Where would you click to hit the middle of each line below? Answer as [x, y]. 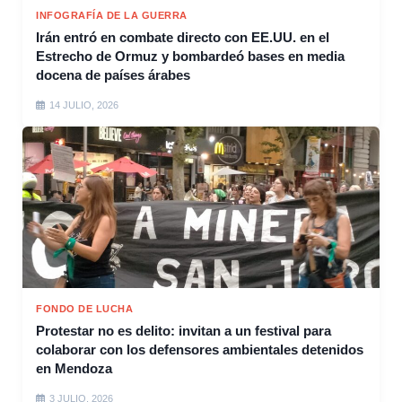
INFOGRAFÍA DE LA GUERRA [112, 16]
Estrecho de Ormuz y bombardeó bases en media [190, 57]
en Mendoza [74, 369]
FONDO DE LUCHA [84, 309]
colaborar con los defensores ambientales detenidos [200, 350]
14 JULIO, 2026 [84, 105]
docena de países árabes [113, 75]
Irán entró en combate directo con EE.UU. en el [183, 38]
